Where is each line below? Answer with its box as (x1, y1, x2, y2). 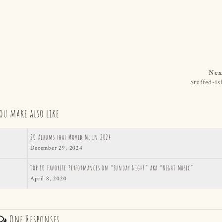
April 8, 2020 (30, 174, 67, 182)
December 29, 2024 (30, 143, 83, 151)
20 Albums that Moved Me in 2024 (30, 132, 111, 141)
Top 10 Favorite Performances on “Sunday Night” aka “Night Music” (30, 163, 193, 172)
